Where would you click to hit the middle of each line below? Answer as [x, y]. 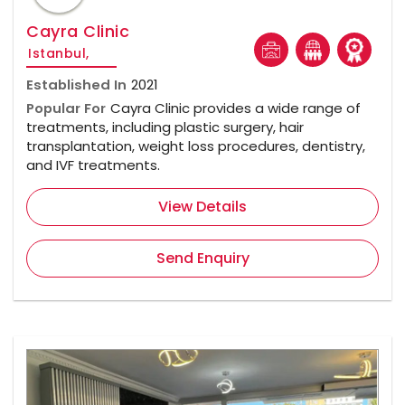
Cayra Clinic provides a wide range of [235, 108]
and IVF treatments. [93, 165]
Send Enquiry [202, 259]
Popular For [66, 108]
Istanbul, [59, 54]
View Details [202, 207]
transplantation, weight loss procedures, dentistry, [196, 146]
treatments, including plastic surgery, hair [165, 127]
